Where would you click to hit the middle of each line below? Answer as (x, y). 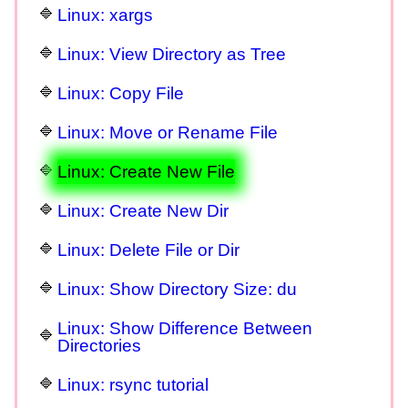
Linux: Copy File (121, 94)
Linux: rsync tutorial (133, 385)
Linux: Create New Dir (143, 211)
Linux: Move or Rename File (168, 133)
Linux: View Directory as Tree (172, 55)
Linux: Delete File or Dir (148, 250)
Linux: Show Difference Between (185, 329)
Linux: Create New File (146, 172)
